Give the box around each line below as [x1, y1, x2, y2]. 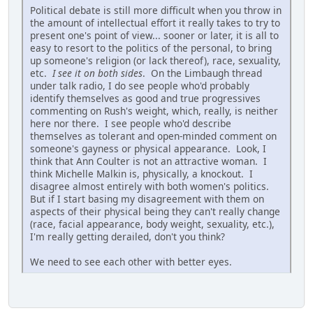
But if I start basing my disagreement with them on [30, 191, 264, 205]
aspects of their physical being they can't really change [30, 204, 280, 218]
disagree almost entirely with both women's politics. [30, 179, 272, 193]
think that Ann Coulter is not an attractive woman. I [30, 154, 267, 168]
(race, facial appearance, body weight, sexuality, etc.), [30, 217, 275, 231]
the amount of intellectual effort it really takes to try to [30, 15, 280, 29]
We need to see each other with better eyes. [30, 254, 232, 268]
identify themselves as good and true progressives [30, 91, 261, 105]
